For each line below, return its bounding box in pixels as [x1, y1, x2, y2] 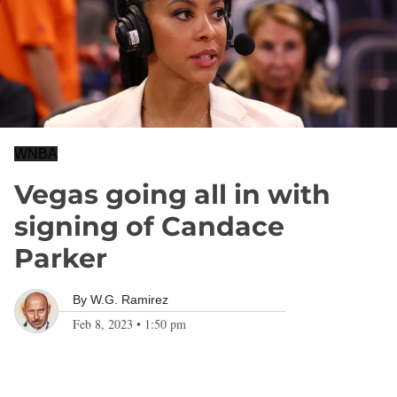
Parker [14, 242, 107, 275]
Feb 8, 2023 [73, 315, 133, 332]
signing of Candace [14, 210, 284, 243]
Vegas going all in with [14, 178, 331, 211]
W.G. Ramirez [90, 292, 168, 307]
